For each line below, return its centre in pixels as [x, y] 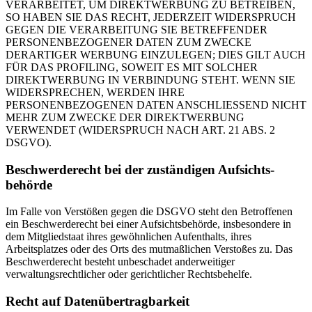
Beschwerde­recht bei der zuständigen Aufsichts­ [140, 169]
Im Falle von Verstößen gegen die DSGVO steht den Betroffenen [149, 212]
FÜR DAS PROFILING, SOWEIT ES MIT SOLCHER [132, 67]
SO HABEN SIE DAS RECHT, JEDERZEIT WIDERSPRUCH [151, 17]
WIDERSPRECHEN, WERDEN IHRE [95, 92]
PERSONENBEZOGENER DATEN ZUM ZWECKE [128, 42]
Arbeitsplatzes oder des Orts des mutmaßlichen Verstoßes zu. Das [149, 249]
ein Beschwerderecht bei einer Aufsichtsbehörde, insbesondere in [148, 224]
